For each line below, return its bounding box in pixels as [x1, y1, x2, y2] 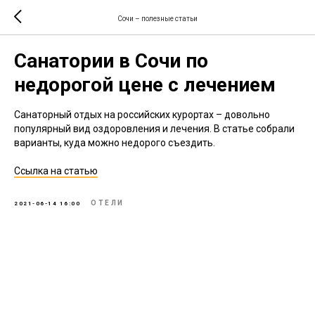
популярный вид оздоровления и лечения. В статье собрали [14, 123, 295, 134]
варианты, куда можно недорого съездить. [14, 137, 215, 148]
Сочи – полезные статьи [117, 14, 198, 22]
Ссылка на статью [14, 165, 98, 176]
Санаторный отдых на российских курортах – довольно [14, 109, 270, 120]
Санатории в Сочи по [14, 49, 208, 72]
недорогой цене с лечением [14, 73, 276, 96]
